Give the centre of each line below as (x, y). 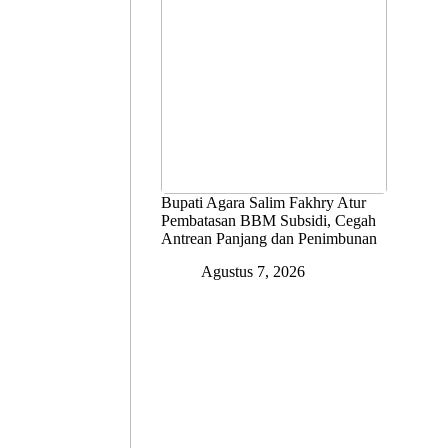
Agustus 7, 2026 (253, 272)
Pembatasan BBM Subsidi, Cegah (269, 221)
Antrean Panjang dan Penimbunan (269, 239)
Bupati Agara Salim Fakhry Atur (264, 203)
